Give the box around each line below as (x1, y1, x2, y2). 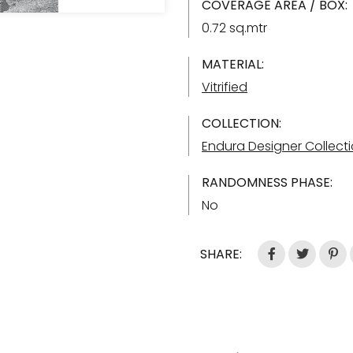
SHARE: (200, 245, 242, 263)
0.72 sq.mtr (202, 19, 267, 37)
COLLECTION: (202, 114, 281, 132)
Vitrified (202, 78, 247, 96)
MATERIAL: (202, 55, 264, 73)
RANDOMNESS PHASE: (202, 173, 333, 191)
